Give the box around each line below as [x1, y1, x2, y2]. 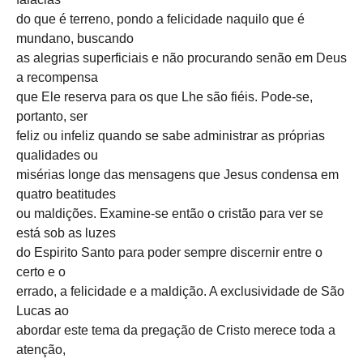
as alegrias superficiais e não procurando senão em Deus [16, 50, 347, 65]
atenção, [16, 342, 66, 357]
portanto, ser [16, 109, 88, 123]
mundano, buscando [16, 31, 134, 45]
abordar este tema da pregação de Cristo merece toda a [16, 322, 335, 337]
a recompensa [16, 70, 98, 84]
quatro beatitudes [16, 186, 116, 201]
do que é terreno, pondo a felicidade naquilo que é [16, 11, 305, 26]
